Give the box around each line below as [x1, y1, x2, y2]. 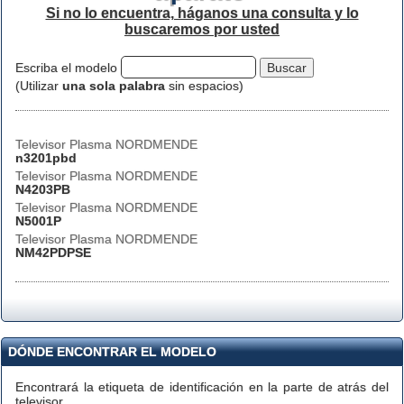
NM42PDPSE [15, 245, 91, 260]
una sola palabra [62, 78, 165, 93]
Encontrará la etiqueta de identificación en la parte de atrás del [15, 380, 389, 394]
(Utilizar [15, 78, 62, 93]
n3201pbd [15, 151, 77, 165]
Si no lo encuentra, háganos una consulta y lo [45, 5, 359, 21]
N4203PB [15, 182, 70, 197]
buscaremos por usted [124, 22, 280, 37]
